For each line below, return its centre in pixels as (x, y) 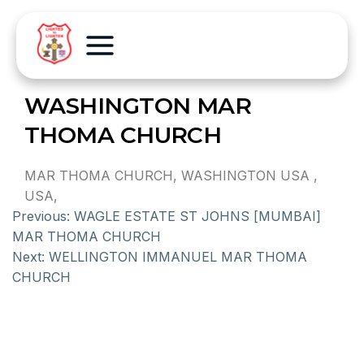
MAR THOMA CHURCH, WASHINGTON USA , (171, 175)
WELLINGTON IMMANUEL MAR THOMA (178, 257)
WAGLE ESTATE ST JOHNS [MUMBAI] (197, 216)
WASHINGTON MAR (138, 106)
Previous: (41, 216)
